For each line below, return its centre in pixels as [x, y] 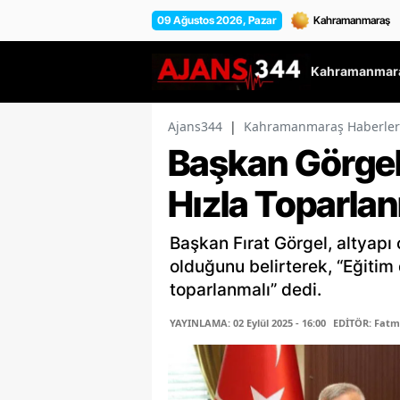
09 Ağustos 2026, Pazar [217, 20]
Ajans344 [195, 127]
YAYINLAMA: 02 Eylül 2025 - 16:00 [248, 323]
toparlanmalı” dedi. [246, 290]
